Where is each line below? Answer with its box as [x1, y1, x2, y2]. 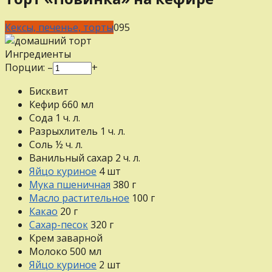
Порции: [5, 60, 47, 74]
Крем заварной [29, 231, 103, 245]
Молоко [29, 244, 67, 258]
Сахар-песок [29, 217, 88, 231]
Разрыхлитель [29, 124, 98, 138]
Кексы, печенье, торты [5, 20, 114, 34]
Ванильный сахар [29, 151, 113, 165]
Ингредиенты [5, 47, 71, 61]
